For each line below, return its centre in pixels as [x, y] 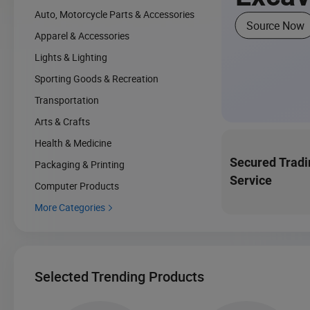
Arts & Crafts [62, 121]
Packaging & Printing [80, 164]
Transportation [67, 100]
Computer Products [77, 185]
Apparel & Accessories [82, 35]
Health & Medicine [73, 143]
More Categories [70, 207]
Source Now [275, 25]
